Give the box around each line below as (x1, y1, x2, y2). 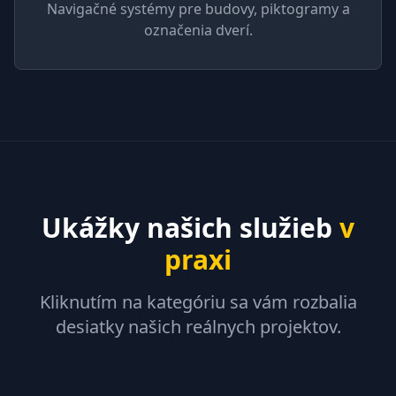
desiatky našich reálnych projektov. (55, 315, 341, 339)
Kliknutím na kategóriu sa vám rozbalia (39, 290, 357, 314)
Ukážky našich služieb (42, 209, 339, 246)
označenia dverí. (143, 20, 253, 40)
